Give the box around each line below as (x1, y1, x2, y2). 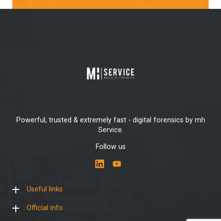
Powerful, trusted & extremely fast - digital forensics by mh (16, 116, 205, 125)
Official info (26, 203, 63, 212)
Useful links (26, 184, 63, 193)
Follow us (95, 143, 126, 151)
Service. (98, 126, 123, 135)
